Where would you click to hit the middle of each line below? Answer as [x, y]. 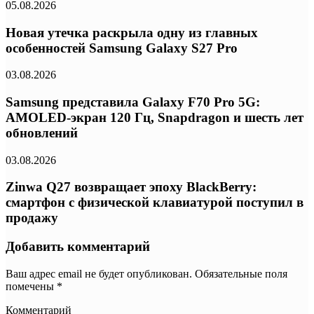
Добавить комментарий [78, 247]
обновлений [42, 133]
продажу [32, 218]
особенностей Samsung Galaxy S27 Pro [122, 48]
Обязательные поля [240, 273]
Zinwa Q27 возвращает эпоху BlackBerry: [131, 187]
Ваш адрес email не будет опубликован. [99, 273]
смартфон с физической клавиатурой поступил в [155, 203]
